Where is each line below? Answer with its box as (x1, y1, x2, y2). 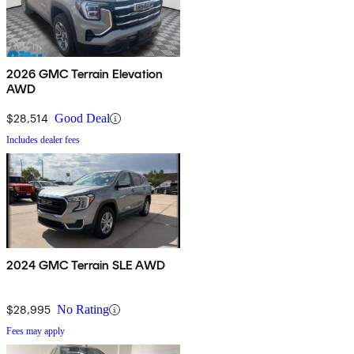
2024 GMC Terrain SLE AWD (6, 258, 165, 273)
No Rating (57, 303, 109, 317)
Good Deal (55, 111, 110, 126)
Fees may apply (6, 326, 65, 337)
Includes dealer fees (6, 134, 80, 146)
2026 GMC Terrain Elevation (6, 66, 164, 82)
